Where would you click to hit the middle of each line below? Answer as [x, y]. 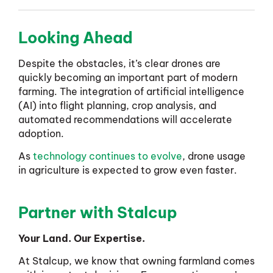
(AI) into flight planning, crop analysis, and [117, 105]
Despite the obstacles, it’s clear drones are [119, 63]
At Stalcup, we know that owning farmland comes [136, 261]
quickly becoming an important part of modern [128, 77]
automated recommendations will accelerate [125, 119]
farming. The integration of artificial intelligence [131, 91]
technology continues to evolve [108, 156]
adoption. [41, 133]
